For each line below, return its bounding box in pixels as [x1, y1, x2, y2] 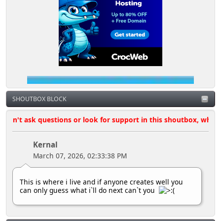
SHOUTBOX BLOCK [12, 95, 67, 104]
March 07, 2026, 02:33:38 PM [33, 150, 127, 160]
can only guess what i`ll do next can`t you [20, 185, 159, 195]
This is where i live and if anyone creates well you [20, 177, 184, 187]
